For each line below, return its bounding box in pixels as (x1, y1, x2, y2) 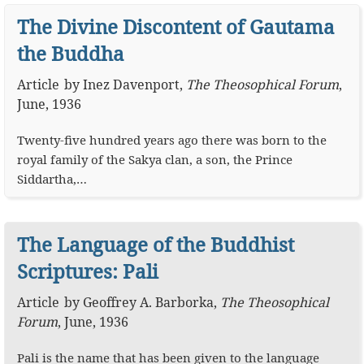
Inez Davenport (82, 76, 180, 93)
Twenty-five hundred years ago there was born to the (17, 132, 327, 148)
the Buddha (17, 40, 124, 67)
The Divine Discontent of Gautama (17, 13, 335, 40)
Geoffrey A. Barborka (82, 293, 214, 311)
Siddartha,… (17, 171, 90, 187)
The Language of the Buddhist (17, 231, 294, 258)
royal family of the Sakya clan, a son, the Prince (17, 151, 292, 167)
